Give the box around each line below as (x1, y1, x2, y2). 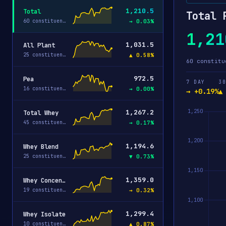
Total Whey (23, 108, 59, 117)
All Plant (23, 40, 55, 49)
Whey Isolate (23, 209, 66, 218)
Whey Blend (23, 142, 59, 151)
